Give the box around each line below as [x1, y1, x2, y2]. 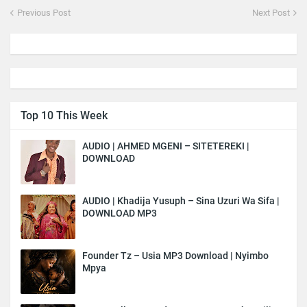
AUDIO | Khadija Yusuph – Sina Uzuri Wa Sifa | [82, 195, 280, 206]
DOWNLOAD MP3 [82, 207, 157, 219]
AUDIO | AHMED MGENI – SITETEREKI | [82, 140, 249, 151]
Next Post [252, 7, 290, 18]
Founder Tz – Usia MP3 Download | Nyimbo [82, 249, 269, 261]
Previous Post [17, 7, 71, 18]
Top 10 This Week [21, 108, 108, 122]
